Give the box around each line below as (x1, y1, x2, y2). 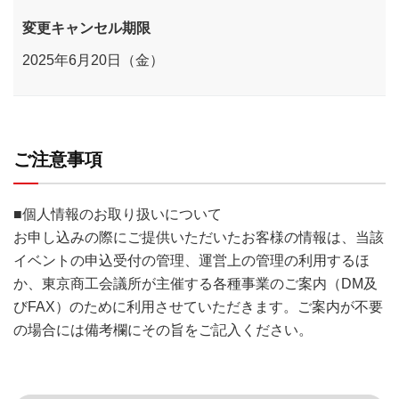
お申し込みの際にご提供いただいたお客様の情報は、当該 (13, 229, 384, 244)
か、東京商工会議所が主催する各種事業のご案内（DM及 (13, 275, 378, 290)
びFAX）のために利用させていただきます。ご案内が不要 (13, 298, 383, 313)
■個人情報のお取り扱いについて (13, 206, 222, 221)
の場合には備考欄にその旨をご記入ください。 (13, 322, 313, 337)
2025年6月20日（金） (22, 52, 164, 67)
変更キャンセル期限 (22, 20, 151, 35)
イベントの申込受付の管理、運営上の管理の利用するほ (13, 252, 370, 267)
